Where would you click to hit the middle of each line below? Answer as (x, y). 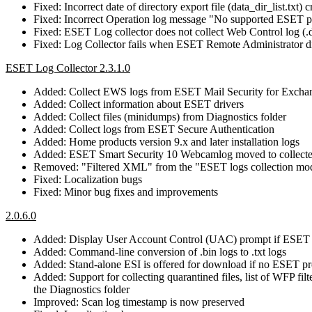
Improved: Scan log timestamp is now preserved (139, 302)
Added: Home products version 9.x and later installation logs (166, 141)
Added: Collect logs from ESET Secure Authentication (154, 129)
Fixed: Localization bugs (88, 179)
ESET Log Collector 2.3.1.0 (68, 68)
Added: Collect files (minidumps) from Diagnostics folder (160, 116)
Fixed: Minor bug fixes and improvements (126, 192)
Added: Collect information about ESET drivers (139, 104)
